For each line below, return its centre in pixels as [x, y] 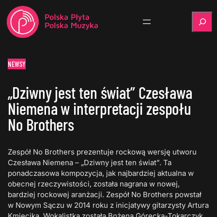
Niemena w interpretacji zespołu [100, 108]
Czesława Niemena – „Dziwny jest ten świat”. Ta [90, 163]
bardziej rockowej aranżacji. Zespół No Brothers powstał [105, 195]
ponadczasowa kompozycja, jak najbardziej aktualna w [101, 173]
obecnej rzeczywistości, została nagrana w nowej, [94, 184]
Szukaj [203, 16]
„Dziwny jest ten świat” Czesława [100, 93]
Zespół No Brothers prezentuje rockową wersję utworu [102, 152]
